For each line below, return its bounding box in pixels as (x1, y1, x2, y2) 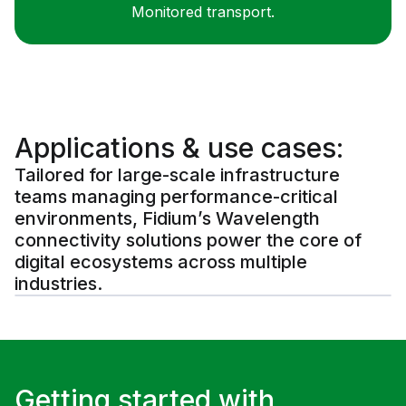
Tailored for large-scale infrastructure (14, 164, 340, 187)
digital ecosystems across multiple (14, 251, 307, 274)
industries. (14, 273, 102, 295)
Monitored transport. (131, 3, 275, 22)
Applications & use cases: (14, 131, 343, 165)
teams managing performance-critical (14, 186, 338, 208)
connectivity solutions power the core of (14, 229, 362, 252)
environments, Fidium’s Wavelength (14, 208, 320, 230)
